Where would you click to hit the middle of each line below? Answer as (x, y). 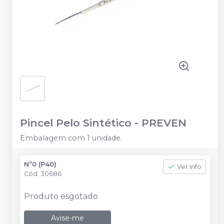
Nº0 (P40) (40, 164)
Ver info (189, 167)
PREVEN (164, 123)
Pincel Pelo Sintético (76, 123)
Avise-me (67, 218)
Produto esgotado (61, 196)
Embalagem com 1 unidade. (71, 138)
